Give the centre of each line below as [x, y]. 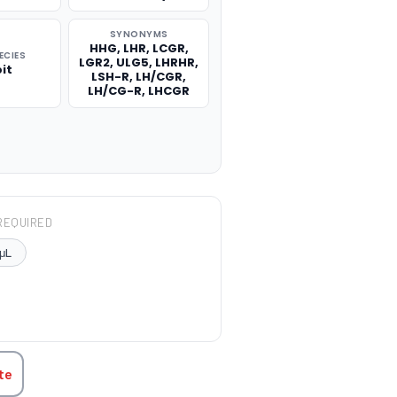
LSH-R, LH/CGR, [139, 77]
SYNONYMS [139, 34]
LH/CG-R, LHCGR [139, 91]
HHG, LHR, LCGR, [139, 48]
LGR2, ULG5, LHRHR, [139, 62]
